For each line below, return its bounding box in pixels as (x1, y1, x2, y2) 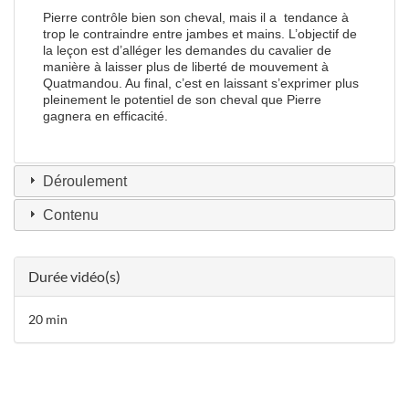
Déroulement (43, 173, 128, 189)
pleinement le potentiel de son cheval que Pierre (42, 91, 321, 107)
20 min (28, 310, 68, 327)
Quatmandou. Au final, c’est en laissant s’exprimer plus (42, 75, 359, 90)
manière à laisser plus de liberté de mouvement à (42, 58, 329, 74)
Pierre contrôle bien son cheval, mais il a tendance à (42, 9, 349, 25)
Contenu (43, 206, 100, 223)
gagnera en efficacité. (42, 108, 168, 123)
